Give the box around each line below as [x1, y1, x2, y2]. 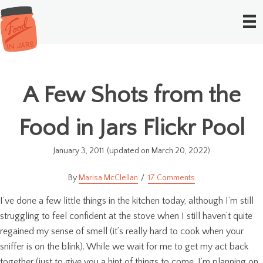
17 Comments [148, 173, 195, 183]
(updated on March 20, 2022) [106, 146, 210, 156]
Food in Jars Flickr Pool [18, 114, 245, 141]
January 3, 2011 [53, 146, 104, 156]
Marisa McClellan [79, 173, 138, 183]
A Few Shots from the [22, 82, 241, 108]
